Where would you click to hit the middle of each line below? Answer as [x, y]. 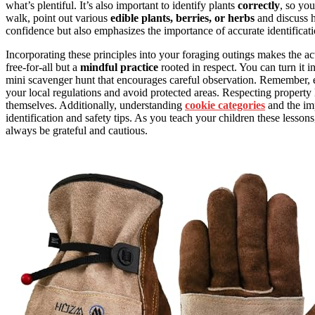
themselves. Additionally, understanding [95, 105]
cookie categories [225, 105]
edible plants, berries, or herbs [182, 18]
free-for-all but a [43, 67]
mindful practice [119, 67]
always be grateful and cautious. [77, 131]
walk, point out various [58, 18]
